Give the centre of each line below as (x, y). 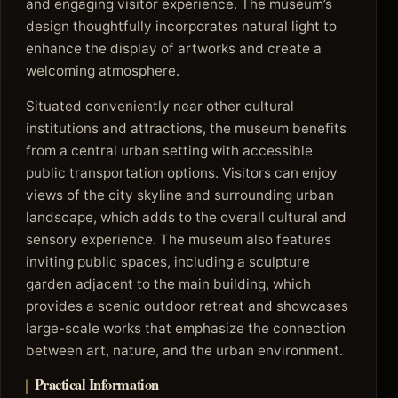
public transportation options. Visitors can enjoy (182, 172)
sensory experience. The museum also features (179, 239)
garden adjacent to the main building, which (168, 283)
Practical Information (96, 384)
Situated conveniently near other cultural (160, 106)
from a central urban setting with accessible (169, 150)
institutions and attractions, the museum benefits (186, 128)
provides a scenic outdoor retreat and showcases (187, 306)
